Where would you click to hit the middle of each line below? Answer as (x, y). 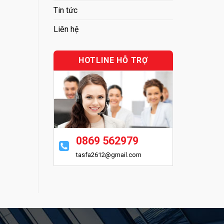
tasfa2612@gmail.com (109, 154)
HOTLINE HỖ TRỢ (113, 60)
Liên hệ (66, 29)
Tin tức (65, 10)
